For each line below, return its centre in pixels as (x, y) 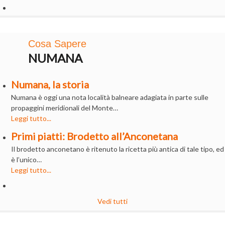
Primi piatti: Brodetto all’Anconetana (95, 136)
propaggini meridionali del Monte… (65, 107)
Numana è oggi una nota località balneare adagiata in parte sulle (110, 97)
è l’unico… (27, 159)
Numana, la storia (50, 84)
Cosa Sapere (57, 43)
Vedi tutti (113, 201)
